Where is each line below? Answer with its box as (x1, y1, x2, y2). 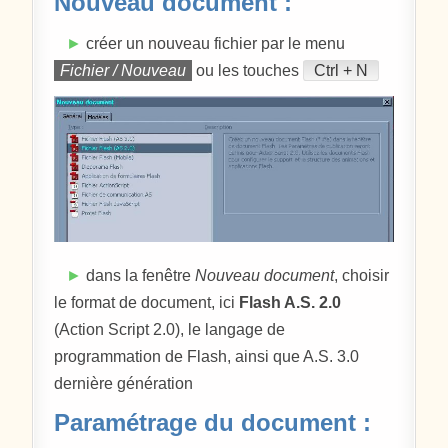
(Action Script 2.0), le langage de (54, 320, 286, 338)
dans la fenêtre (82, 266, 196, 284)
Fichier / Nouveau (60, 61, 187, 79)
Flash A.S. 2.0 (239, 293, 342, 311)
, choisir (334, 266, 390, 284)
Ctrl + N (314, 61, 369, 79)
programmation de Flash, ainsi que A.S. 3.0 (54, 347, 360, 365)
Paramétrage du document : (54, 409, 372, 437)
